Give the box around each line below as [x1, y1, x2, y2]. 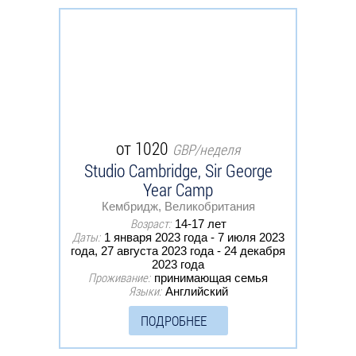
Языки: [128, 282, 161, 299]
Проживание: [88, 269, 150, 285]
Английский [164, 284, 228, 298]
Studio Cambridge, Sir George [83, 158, 273, 182]
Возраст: [130, 215, 171, 231]
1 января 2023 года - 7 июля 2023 [103, 230, 284, 244]
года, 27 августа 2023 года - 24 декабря [71, 243, 285, 257]
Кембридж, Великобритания [101, 199, 255, 213]
